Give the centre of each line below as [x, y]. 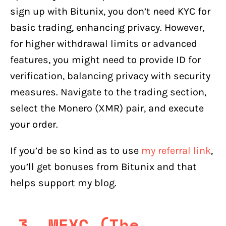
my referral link [176, 150]
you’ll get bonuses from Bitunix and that [103, 166]
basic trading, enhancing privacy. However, [107, 27]
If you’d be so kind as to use [76, 150]
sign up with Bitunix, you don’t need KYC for [110, 11]
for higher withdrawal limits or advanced [104, 43]
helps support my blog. [63, 183]
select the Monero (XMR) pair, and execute [107, 108]
